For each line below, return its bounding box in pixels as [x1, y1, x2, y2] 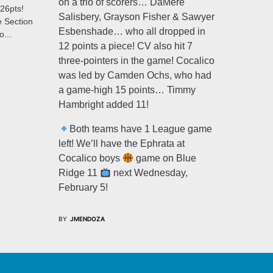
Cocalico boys [58, 153, 122, 163]
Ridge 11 [58, 168, 100, 178]
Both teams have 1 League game [69, 124, 213, 134]
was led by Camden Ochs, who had [58, 70, 211, 80]
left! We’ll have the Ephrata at [58, 138, 185, 149]
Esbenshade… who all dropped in [58, 26, 205, 37]
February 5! [58, 182, 108, 193]
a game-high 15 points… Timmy [58, 85, 196, 95]
